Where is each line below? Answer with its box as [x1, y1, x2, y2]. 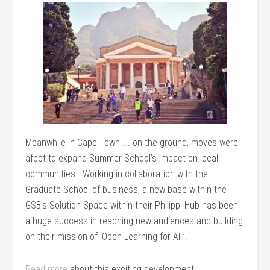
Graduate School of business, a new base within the [25, 184, 227, 196]
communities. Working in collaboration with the [25, 168, 209, 180]
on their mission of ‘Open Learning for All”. [25, 231, 188, 243]
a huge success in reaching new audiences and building [25, 215, 243, 227]
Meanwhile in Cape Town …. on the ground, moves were [25, 137, 239, 149]
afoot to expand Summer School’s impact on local [25, 152, 219, 165]
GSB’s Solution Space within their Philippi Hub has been [25, 199, 239, 212]
